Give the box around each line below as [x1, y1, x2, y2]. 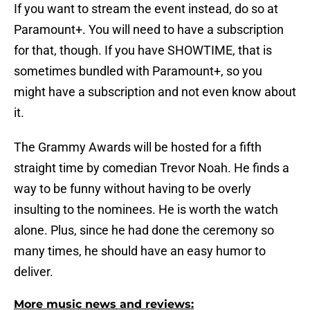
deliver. [14, 264, 53, 280]
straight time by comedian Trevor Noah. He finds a [14, 161, 289, 176]
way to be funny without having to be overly [14, 181, 251, 197]
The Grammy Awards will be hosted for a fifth [14, 140, 262, 155]
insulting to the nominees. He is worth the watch [14, 202, 278, 217]
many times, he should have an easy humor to [14, 244, 266, 259]
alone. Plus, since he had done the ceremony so [14, 223, 274, 238]
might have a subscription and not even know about [14, 84, 296, 100]
